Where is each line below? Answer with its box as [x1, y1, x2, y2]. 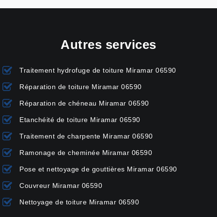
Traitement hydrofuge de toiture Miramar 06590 [19, 66, 176, 75]
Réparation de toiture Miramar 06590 [19, 83, 142, 91]
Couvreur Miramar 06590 [19, 182, 102, 190]
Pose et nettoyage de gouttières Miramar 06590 [19, 165, 177, 173]
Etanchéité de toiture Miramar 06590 [19, 116, 140, 124]
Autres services [61, 37, 156, 52]
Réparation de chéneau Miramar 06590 [19, 99, 149, 108]
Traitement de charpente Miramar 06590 [19, 132, 153, 140]
